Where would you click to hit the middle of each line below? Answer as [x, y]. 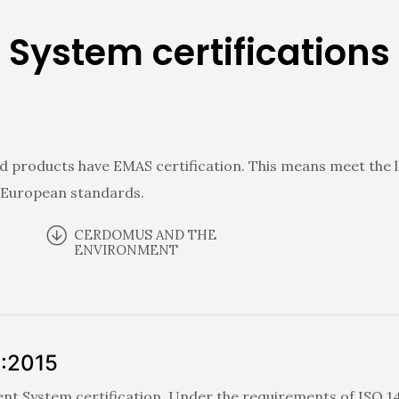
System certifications [199, 52]
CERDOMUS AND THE [146, 234]
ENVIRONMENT [126, 249]
